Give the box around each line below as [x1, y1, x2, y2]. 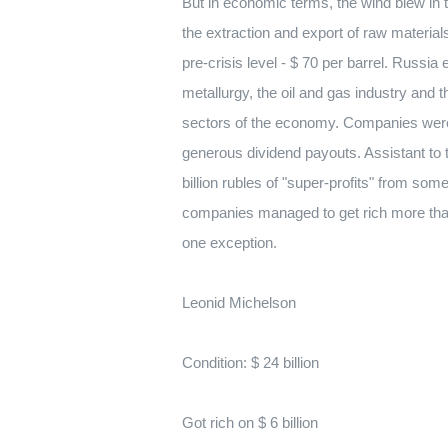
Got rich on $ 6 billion [182, 414, 318, 431]
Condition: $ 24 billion [182, 354, 319, 371]
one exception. [182, 234, 277, 251]
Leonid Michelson [182, 294, 296, 311]
